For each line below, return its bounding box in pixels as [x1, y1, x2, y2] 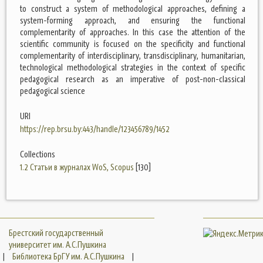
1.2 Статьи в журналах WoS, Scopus [20, 161, 134, 173]
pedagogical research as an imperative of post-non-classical [20, 73, 245, 85]
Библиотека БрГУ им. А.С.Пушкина [12, 251, 124, 262]
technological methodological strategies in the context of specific [20, 62, 245, 73]
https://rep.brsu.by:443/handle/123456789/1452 [20, 123, 170, 134]
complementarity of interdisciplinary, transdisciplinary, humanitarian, [20, 50, 245, 61]
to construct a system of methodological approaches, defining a [20, 3, 245, 14]
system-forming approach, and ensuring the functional [20, 15, 245, 26]
